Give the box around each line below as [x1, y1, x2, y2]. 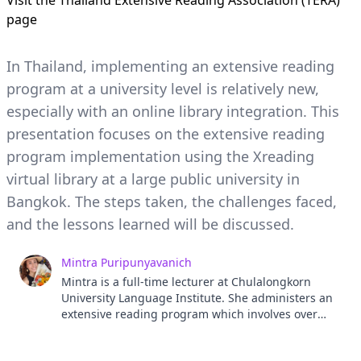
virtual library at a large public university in [6, 169, 300, 189]
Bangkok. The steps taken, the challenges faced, [6, 192, 337, 211]
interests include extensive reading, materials [61, 338, 309, 354]
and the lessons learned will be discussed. [6, 214, 294, 234]
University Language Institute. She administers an [61, 290, 333, 305]
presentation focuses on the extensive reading [6, 124, 325, 143]
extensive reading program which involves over [61, 306, 317, 322]
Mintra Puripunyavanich [61, 255, 192, 270]
